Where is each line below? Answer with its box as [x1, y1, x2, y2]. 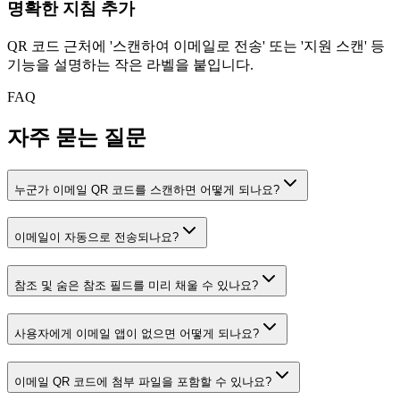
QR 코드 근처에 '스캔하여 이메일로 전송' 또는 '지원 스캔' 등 [7, 37, 385, 54]
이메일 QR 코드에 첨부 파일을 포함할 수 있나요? [14, 374, 271, 388]
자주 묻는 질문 [7, 125, 146, 149]
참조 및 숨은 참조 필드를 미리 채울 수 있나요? [14, 279, 258, 293]
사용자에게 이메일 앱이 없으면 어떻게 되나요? [14, 326, 259, 340]
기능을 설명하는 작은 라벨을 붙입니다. [7, 56, 254, 72]
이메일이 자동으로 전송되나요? [14, 230, 179, 245]
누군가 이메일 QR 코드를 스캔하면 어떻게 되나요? [14, 182, 279, 196]
